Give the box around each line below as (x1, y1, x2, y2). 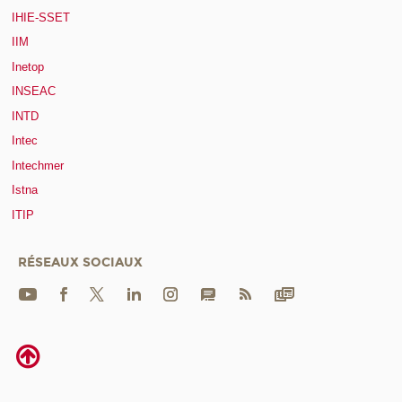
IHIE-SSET (12, 10, 70, 24)
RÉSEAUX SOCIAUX (18, 254, 143, 270)
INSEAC (12, 84, 56, 99)
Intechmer (12, 158, 64, 172)
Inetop (12, 59, 44, 74)
